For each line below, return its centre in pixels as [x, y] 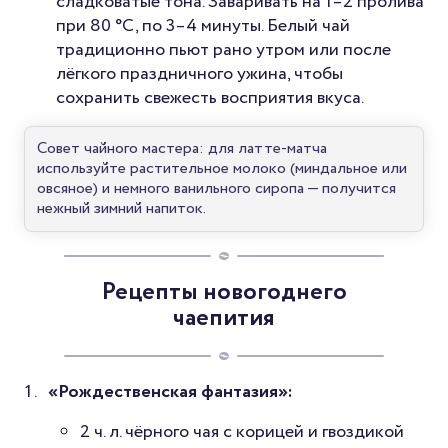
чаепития [224, 319]
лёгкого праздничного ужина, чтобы [199, 74]
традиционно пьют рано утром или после [223, 50]
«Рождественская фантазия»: [170, 392]
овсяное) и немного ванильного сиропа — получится [216, 189]
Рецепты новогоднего [224, 293]
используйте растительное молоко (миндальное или [222, 169]
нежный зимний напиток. [121, 209]
